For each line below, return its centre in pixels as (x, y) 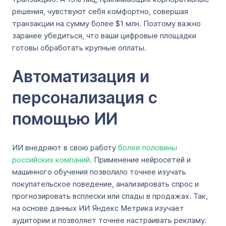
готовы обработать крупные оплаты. (81, 48)
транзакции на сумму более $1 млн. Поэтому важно (106, 23)
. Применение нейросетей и (140, 160)
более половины (148, 148)
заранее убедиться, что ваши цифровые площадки (104, 36)
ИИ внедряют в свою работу (65, 148)
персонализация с (85, 98)
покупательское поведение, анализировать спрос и (105, 184)
